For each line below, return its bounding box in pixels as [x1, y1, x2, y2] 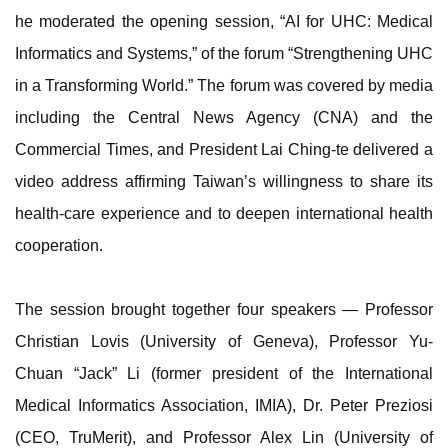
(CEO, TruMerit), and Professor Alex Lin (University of [15, 428, 433, 446]
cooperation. [15, 236, 103, 254]
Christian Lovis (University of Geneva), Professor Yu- [15, 332, 433, 350]
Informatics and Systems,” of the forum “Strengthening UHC [15, 44, 433, 62]
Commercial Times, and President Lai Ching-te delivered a [15, 140, 433, 158]
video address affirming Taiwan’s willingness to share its [15, 172, 433, 190]
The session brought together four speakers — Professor [15, 300, 433, 318]
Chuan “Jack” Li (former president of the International [15, 364, 433, 382]
